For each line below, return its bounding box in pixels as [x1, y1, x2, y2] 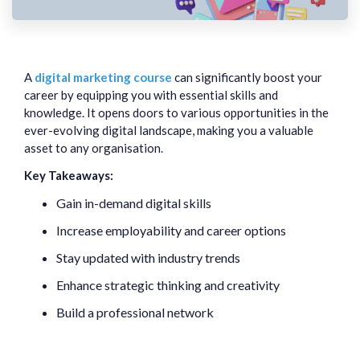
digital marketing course [35, 70, 172, 85]
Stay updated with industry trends [56, 250, 240, 266]
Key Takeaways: [24, 168, 113, 183]
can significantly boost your [172, 70, 322, 85]
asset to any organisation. [24, 141, 163, 156]
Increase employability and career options [56, 223, 286, 239]
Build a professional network [56, 305, 214, 321]
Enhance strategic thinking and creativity [56, 277, 280, 293]
